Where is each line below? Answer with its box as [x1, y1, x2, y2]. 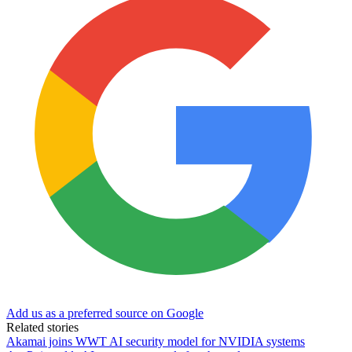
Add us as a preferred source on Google [6, 306, 203, 320]
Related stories [6, 320, 79, 334]
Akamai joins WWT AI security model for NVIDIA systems [6, 334, 305, 348]
